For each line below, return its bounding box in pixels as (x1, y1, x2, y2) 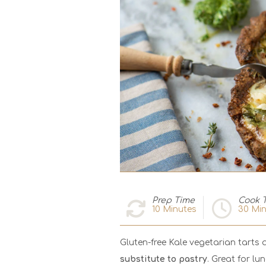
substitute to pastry (120, 254, 207, 264)
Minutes (160, 204, 197, 214)
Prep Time (152, 195, 195, 205)
